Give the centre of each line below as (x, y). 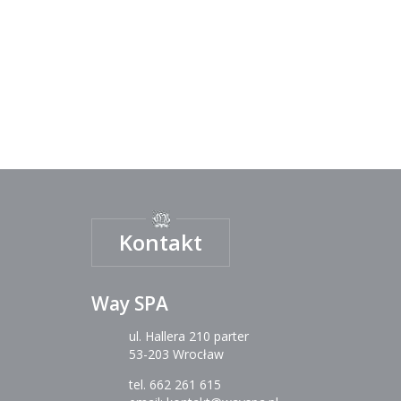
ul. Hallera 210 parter (189, 336)
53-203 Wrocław (176, 354)
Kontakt (161, 242)
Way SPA (130, 303)
